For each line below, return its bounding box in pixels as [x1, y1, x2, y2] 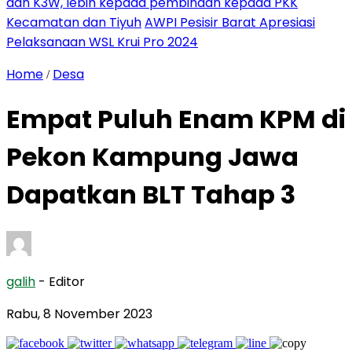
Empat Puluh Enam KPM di [6, 101, 346, 137]
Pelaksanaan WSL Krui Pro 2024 [6, 33, 198, 51]
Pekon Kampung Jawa [6, 139, 299, 175]
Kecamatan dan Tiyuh [6, 13, 141, 31]
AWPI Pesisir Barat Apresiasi [145, 13, 315, 31]
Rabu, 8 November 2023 [6, 304, 152, 323]
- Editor [38, 272, 85, 291]
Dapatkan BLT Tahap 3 [6, 177, 295, 213]
